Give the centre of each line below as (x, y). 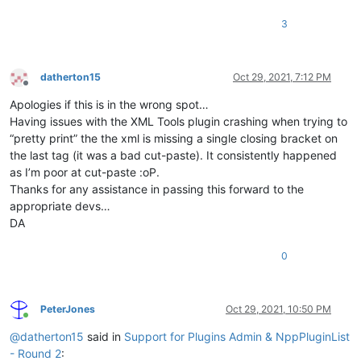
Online (39, 321)
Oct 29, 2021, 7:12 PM (282, 77)
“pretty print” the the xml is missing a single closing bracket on (174, 139)
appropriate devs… (60, 206)
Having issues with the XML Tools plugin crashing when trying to (178, 122)
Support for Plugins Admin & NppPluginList (237, 337)
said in (104, 337)
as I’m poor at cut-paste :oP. (85, 172)
